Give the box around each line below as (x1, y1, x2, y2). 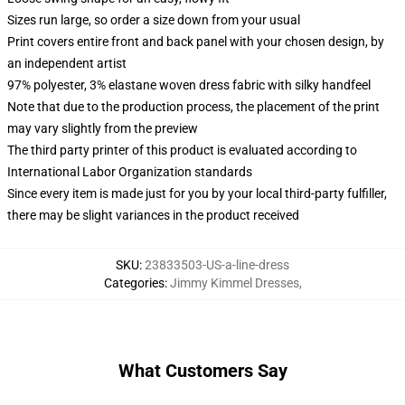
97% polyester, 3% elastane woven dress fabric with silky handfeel (7, 78, 371, 92)
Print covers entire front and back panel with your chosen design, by (7, 34, 384, 49)
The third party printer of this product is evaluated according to (7, 143, 357, 157)
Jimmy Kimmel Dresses (169, 276, 299, 290)
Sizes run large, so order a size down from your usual (7, 13, 300, 27)
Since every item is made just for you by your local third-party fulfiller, (7, 186, 387, 201)
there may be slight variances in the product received (7, 208, 299, 222)
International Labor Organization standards (7, 165, 252, 179)
